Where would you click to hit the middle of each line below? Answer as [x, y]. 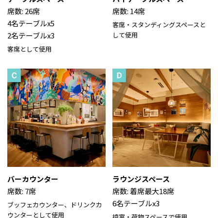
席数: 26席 [24, 11]
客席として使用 [29, 49]
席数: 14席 [129, 11]
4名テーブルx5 [31, 23]
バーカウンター [33, 179]
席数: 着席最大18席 [143, 191]
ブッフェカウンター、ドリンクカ [55, 205]
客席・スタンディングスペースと [159, 25]
